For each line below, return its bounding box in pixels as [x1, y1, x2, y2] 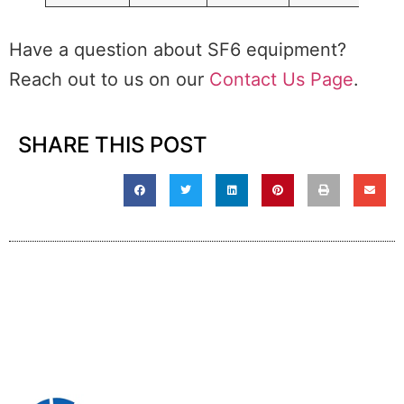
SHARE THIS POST [18, 132, 207, 159]
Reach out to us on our [9, 69, 209, 91]
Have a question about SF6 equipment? [9, 39, 346, 61]
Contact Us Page [209, 69, 353, 91]
